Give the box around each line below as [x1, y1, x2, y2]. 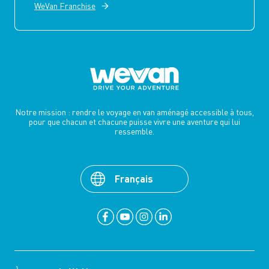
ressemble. [115, 126, 154, 137]
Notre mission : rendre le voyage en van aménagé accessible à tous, [15, 107, 254, 118]
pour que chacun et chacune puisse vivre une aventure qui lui [29, 116, 240, 127]
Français [115, 173, 153, 185]
